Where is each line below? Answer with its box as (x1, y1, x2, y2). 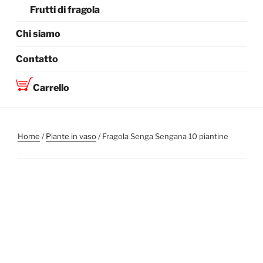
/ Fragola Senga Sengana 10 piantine (96, 131, 228, 141)
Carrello (33, 82, 70, 94)
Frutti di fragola (30, 4, 100, 16)
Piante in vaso (46, 131, 96, 141)
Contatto (16, 53, 59, 65)
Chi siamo (16, 28, 61, 40)
